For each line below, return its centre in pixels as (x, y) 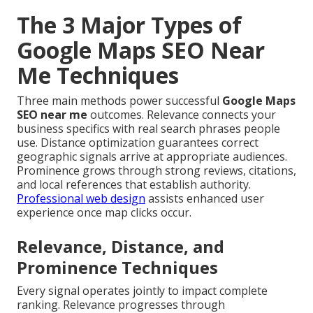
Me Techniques (98, 75)
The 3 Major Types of (129, 25)
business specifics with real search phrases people (148, 129)
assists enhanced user (205, 199)
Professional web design (81, 199)
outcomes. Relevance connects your (182, 115)
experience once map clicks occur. (104, 213)
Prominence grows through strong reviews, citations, (156, 171)
